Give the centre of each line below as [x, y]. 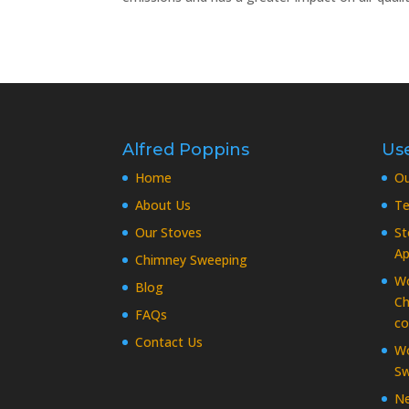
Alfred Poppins [186, 150]
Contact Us [169, 342]
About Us [163, 205]
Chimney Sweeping [192, 260]
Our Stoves [169, 233]
